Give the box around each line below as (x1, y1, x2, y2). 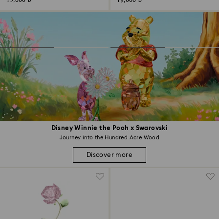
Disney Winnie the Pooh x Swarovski (51, 125, 168, 132)
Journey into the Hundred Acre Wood (59, 135, 160, 141)
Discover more (86, 152, 133, 158)
